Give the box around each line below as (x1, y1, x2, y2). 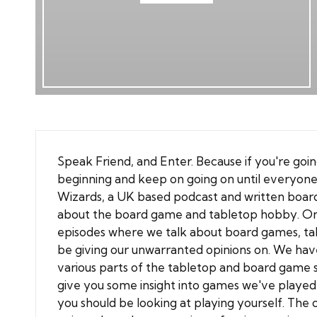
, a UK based (102, 189, 173, 204)
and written (218, 189, 287, 204)
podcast (173, 189, 218, 204)
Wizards (57, 189, 102, 204)
